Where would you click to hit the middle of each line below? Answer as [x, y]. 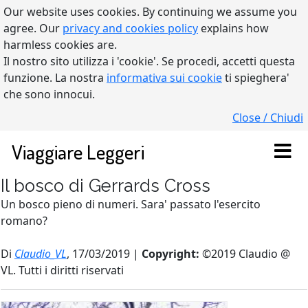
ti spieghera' [256, 78]
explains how [233, 28]
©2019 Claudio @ [246, 254]
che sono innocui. [49, 94]
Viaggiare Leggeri [78, 152]
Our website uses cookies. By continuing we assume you [150, 12]
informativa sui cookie [164, 78]
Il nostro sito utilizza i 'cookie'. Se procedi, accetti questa [149, 61]
